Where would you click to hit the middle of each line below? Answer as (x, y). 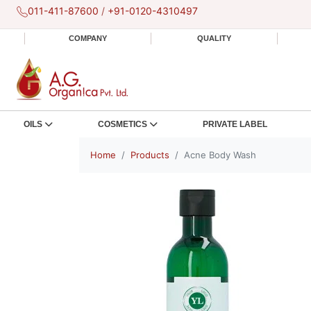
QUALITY (214, 38)
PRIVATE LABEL (235, 124)
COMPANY (88, 38)
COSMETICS (122, 124)
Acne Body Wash (220, 155)
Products (150, 155)
